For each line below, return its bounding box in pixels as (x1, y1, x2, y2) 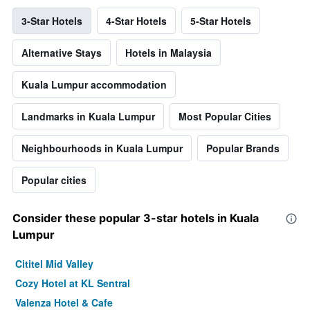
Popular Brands (206, 141, 280, 156)
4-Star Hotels (106, 14, 167, 28)
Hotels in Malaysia (125, 46, 212, 60)
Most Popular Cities (179, 109, 271, 124)
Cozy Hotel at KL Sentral (15, 276, 130, 291)
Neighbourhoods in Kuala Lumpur (21, 141, 183, 156)
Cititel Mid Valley (15, 257, 93, 271)
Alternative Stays (21, 46, 102, 60)
